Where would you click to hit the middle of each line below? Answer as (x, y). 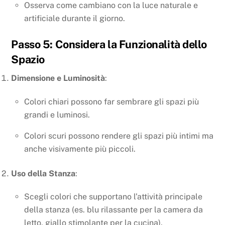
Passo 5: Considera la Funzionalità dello (109, 44)
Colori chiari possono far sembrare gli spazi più (111, 102)
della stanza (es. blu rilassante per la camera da (114, 210)
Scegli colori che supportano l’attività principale (113, 197)
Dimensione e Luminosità (58, 78)
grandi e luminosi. (57, 115)
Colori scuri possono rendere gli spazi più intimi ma (119, 136)
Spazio (28, 59)
